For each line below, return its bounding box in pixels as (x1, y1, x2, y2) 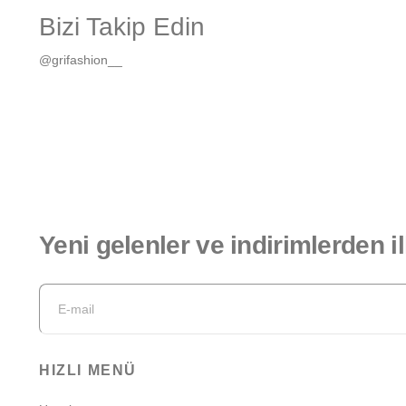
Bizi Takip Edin (39, 12, 205, 41)
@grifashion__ (39, 52, 122, 67)
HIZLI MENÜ (39, 362, 137, 378)
